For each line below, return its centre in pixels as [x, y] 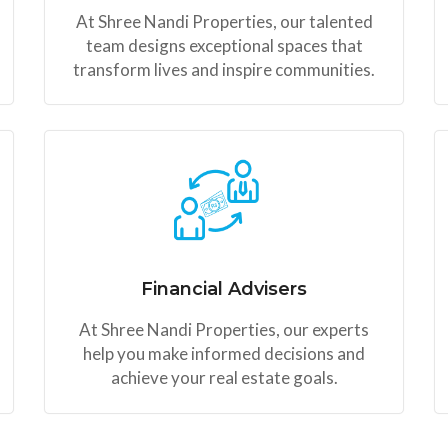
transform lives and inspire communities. [224, 69]
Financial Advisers [224, 289]
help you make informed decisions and [224, 354]
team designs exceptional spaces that [224, 45]
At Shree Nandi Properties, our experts [224, 330]
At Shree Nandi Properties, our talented [224, 21]
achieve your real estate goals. [224, 378]
